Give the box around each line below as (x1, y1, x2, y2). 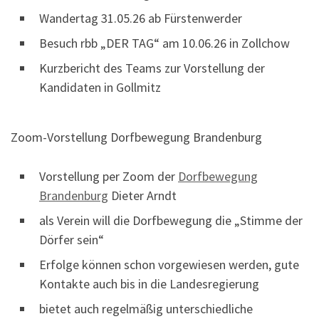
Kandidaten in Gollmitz (39, 79, 161, 96)
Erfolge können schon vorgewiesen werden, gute (39, 256, 299, 273)
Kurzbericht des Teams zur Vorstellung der (39, 60, 265, 77)
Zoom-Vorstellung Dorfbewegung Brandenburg (11, 128, 262, 145)
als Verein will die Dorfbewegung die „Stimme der (39, 211, 303, 229)
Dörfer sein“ (39, 231, 104, 248)
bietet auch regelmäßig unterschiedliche (39, 300, 253, 317)
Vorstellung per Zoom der (39, 167, 178, 184)
